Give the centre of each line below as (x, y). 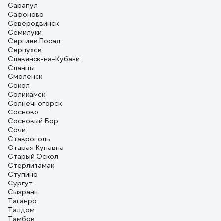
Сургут (20, 183)
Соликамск (27, 94)
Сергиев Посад (34, 41)
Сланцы (21, 68)
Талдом (21, 210)
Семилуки (25, 32)
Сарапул (23, 5)
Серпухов (25, 50)
